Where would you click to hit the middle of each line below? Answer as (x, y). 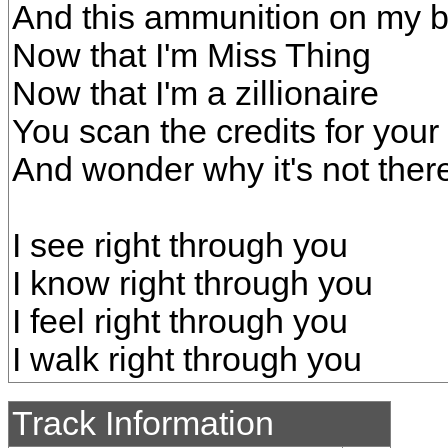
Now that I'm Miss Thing (191, 55)
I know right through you (192, 283)
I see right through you (180, 245)
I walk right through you (187, 359)
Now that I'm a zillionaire (195, 93)
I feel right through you (180, 321)
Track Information (143, 423)
